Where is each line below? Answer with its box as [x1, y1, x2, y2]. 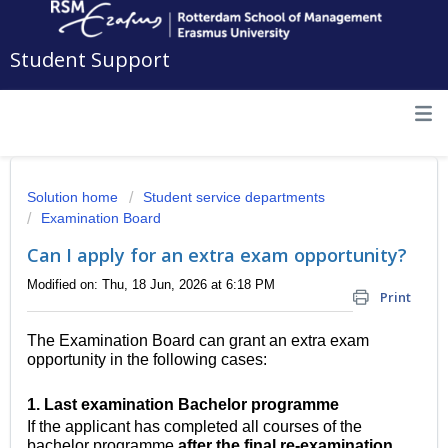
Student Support [10, 46, 170, 73]
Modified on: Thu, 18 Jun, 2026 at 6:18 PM [27, 277, 275, 292]
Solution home [27, 189, 122, 205]
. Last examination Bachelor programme [36, 396, 339, 414]
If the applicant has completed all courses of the [27, 418, 362, 436]
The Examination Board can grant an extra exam [27, 332, 369, 350]
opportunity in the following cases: [27, 351, 267, 369]
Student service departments [143, 189, 325, 205]
